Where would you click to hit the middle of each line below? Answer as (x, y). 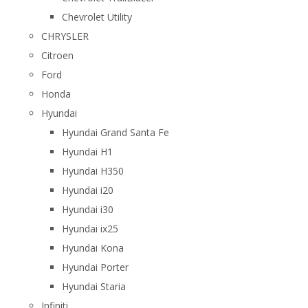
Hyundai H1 (87, 152)
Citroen (57, 55)
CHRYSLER (65, 36)
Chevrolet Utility (97, 17)
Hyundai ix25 (90, 229)
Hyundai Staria (94, 286)
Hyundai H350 (93, 171)
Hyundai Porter (95, 267)
